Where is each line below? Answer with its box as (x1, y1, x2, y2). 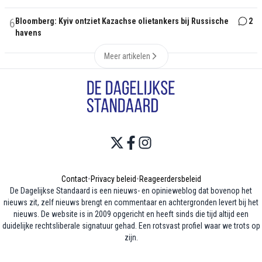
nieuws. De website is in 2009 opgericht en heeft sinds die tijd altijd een (13, 209, 249, 219)
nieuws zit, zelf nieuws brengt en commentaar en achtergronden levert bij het (4, 198, 258, 208)
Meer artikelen (104, 51, 150, 61)
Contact (61, 174, 88, 184)
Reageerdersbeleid (139, 174, 201, 184)
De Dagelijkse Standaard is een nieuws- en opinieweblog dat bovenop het (10, 186, 252, 196)
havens (15, 28, 42, 37)
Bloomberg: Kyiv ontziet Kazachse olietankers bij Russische (15, 16, 229, 26)
